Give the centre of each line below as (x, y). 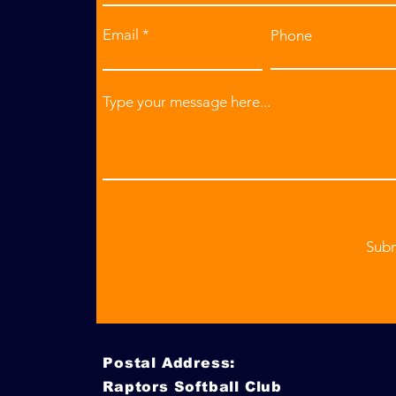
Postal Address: (169, 363)
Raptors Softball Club (193, 387)
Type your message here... (187, 102)
